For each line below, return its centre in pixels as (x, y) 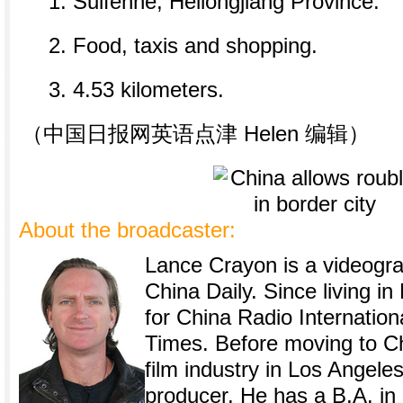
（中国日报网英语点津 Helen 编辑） (196, 134)
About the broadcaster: (127, 230)
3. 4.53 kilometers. (136, 90)
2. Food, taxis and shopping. (183, 46)
